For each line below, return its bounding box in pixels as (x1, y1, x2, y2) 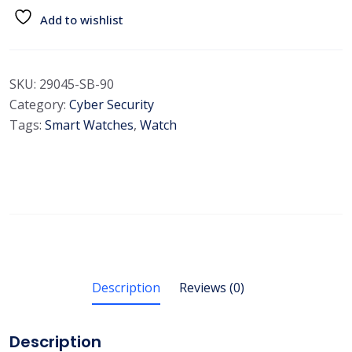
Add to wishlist (40, 11, 123, 27)
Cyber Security (69, 95, 154, 113)
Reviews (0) (179, 278, 244, 296)
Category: (9, 95, 69, 113)
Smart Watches (45, 115, 134, 134)
